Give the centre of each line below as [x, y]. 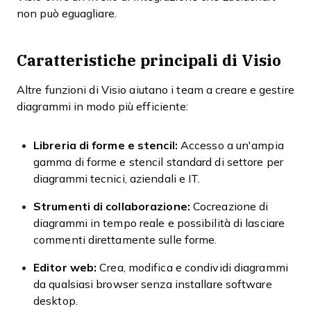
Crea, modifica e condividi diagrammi [192, 268]
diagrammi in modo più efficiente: [103, 107]
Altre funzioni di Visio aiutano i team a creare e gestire [155, 90]
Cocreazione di [229, 207]
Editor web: [65, 268]
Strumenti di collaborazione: [112, 207]
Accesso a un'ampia [230, 145]
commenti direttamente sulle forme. [125, 240]
